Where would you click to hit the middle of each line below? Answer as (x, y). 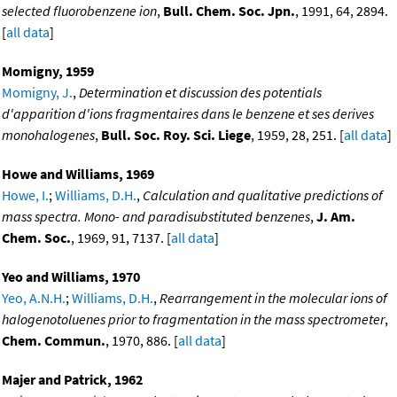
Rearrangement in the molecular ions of (273, 298)
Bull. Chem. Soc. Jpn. (229, 11)
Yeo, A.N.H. (34, 298)
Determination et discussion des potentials (200, 93)
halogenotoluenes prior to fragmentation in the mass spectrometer (193, 319)
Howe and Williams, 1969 (78, 174)
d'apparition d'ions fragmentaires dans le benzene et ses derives (188, 114)
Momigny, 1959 (48, 71)
